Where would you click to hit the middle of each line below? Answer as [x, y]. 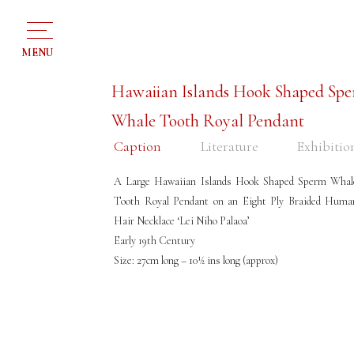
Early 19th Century [155, 241]
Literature [229, 146]
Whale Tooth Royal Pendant [208, 121]
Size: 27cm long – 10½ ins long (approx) [196, 260]
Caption [138, 146]
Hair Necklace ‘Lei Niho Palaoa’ [182, 221]
